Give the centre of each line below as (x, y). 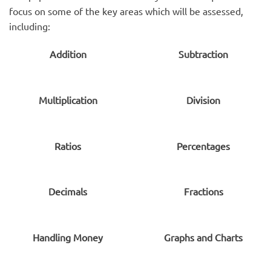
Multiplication (68, 100)
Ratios (68, 145)
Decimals (68, 191)
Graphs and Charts (203, 237)
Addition (68, 54)
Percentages (203, 145)
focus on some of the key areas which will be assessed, (126, 11)
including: (30, 26)
